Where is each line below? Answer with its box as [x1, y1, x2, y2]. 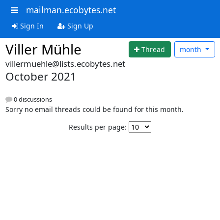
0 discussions [12, 95, 52, 104]
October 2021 [5, 69, 77, 84]
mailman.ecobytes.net [26, 4, 116, 16]
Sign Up [65, 21, 93, 30]
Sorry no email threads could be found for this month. [5, 105, 184, 114]
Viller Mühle [5, 39, 82, 58]
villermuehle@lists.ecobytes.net [5, 58, 125, 69]
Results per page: [69, 122, 127, 132]
